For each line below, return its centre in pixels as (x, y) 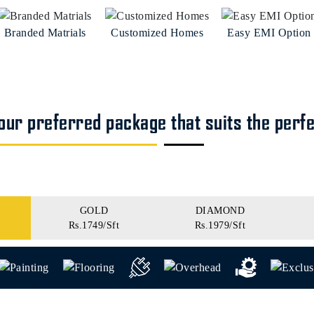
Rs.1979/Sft (220, 225)
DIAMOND (220, 211)
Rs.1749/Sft (94, 225)
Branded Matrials (45, 33)
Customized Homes (157, 33)
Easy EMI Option (269, 33)
